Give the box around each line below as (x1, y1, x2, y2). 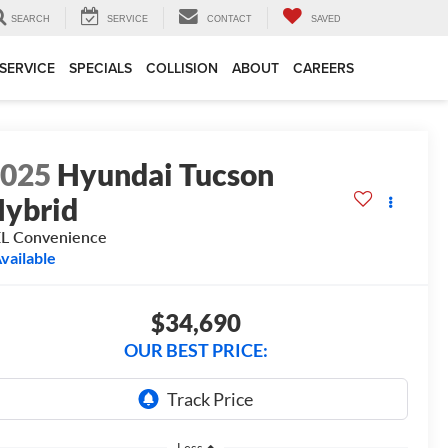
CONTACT (207, 14, 252, 25)
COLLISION (146, 58, 218, 79)
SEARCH (11, 14, 50, 25)
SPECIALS (69, 58, 132, 79)
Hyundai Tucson (57, 156, 275, 193)
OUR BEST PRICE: (123, 339, 268, 362)
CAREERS (293, 58, 354, 79)
